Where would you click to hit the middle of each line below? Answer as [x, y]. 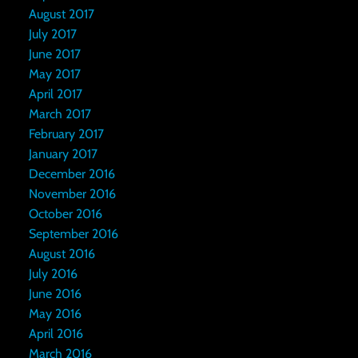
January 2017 [63, 153]
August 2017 [61, 14]
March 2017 [60, 113]
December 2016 [72, 173]
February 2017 [66, 133]
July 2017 [52, 34]
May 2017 [54, 74]
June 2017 [54, 54]
